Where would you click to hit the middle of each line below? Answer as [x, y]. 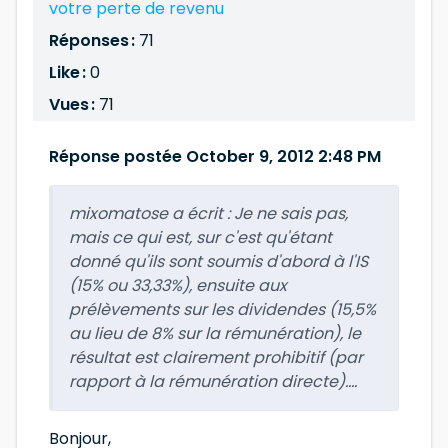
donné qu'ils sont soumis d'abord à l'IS [218, 261]
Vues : [74, 104]
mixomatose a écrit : [151, 213]
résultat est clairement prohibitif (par [216, 357]
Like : [67, 72]
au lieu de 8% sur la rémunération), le [215, 333]
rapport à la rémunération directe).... [213, 381]
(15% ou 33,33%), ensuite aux [178, 285]
